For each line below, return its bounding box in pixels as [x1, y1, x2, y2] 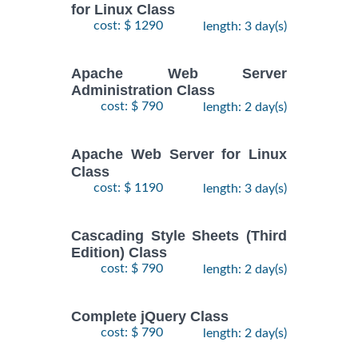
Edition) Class [71, 245, 167, 261]
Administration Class [71, 82, 215, 99]
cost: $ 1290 [93, 18, 163, 32]
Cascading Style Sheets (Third [71, 227, 287, 244]
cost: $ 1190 [93, 181, 163, 194]
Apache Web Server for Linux [71, 146, 287, 163]
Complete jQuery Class [71, 308, 229, 325]
